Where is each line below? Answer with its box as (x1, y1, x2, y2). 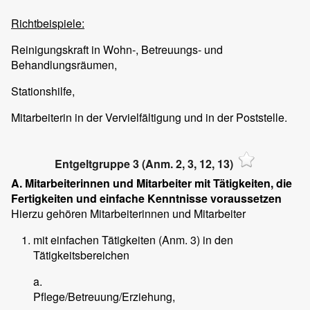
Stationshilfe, (11, 82, 75, 99)
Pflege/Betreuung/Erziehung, (33, 289, 175, 305)
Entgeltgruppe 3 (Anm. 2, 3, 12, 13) (55, 155, 233, 172)
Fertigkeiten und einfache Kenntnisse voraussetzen (11, 190, 282, 207)
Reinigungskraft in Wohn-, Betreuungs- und (11, 41, 223, 57)
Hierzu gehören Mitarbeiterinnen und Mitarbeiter (11, 206, 246, 222)
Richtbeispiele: (11, 15, 84, 31)
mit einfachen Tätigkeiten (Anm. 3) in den (33, 232, 233, 248)
